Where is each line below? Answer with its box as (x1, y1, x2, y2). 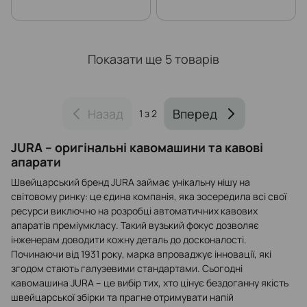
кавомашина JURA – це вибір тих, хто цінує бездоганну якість (11, 276, 288, 290)
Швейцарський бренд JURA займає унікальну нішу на (11, 175, 250, 189)
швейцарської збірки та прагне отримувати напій (11, 291, 234, 304)
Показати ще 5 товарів (88, 50, 219, 67)
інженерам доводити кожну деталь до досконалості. (11, 233, 247, 247)
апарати (11, 153, 61, 170)
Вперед (172, 105, 217, 122)
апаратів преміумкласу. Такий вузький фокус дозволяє (11, 219, 259, 232)
